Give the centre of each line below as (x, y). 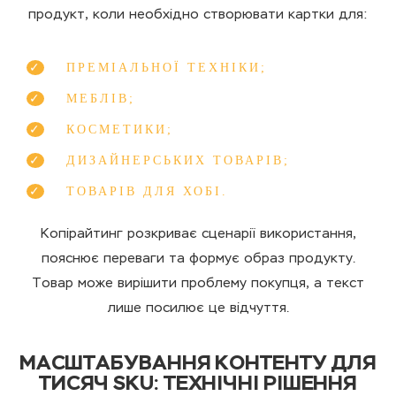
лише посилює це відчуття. (198, 308)
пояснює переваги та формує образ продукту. (198, 259)
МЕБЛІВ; (101, 99)
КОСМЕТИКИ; (120, 129)
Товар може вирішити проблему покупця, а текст (198, 284)
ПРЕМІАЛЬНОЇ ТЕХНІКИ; (167, 68)
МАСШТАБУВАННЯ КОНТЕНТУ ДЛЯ (198, 364)
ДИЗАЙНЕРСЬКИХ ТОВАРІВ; (178, 160)
